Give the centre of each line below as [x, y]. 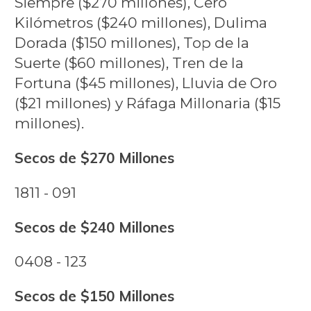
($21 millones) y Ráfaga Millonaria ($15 [147, 103]
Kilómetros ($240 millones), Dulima [141, 23]
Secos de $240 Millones [94, 227]
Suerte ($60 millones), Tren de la [129, 63]
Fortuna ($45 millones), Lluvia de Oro [145, 83]
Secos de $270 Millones [94, 158]
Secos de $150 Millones [94, 296]
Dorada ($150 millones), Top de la [132, 43]
